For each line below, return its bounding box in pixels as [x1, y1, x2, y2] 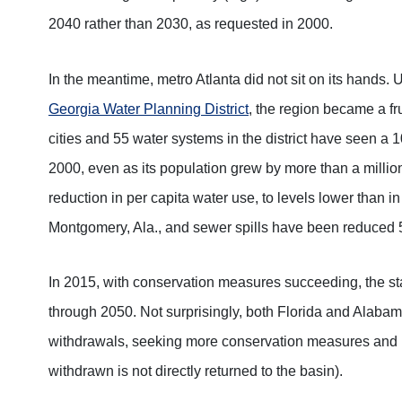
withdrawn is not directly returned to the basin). [48, 363, 343, 380]
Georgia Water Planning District [48, 100, 249, 117]
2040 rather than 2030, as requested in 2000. [48, 15, 333, 31]
